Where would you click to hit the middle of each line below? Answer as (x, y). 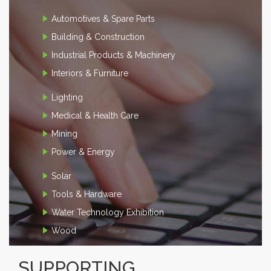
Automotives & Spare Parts (103, 19)
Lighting (67, 98)
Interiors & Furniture (90, 73)
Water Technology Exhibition (108, 213)
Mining (64, 134)
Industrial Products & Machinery (113, 55)
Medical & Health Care (95, 116)
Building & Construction (98, 37)
